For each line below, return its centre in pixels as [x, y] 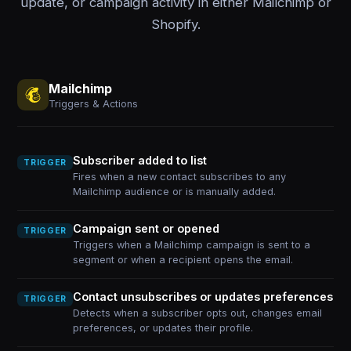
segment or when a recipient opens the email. [183, 260]
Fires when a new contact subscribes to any [179, 177]
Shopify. [175, 24]
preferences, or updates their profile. [163, 328]
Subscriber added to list [139, 160]
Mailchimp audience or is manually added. [174, 192]
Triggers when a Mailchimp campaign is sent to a [191, 245]
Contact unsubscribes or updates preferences [203, 297]
